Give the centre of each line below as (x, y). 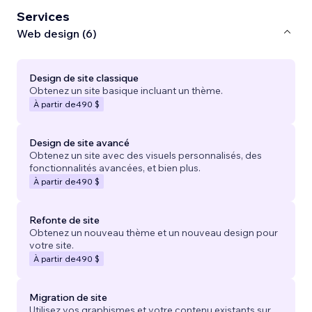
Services (43, 16)
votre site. (52, 245)
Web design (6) (57, 34)
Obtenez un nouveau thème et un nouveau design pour (154, 232)
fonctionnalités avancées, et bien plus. (115, 167)
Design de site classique (84, 78)
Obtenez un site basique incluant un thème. (126, 90)
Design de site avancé (79, 142)
